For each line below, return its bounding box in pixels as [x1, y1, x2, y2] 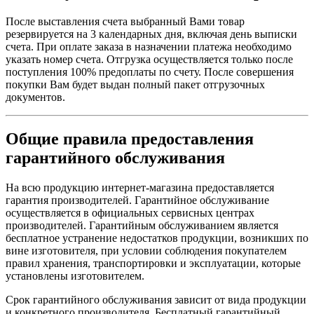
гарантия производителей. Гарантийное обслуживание [6, 194, 269, 207]
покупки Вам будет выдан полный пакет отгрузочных [6, 78, 265, 90]
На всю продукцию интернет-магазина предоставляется [6, 182, 274, 194]
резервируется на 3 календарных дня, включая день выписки [6, 27, 297, 40]
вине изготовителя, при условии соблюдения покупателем [6, 245, 287, 257]
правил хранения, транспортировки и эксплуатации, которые [6, 257, 301, 270]
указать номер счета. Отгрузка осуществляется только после [6, 53, 293, 65]
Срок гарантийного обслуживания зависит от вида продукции [6, 294, 306, 306]
